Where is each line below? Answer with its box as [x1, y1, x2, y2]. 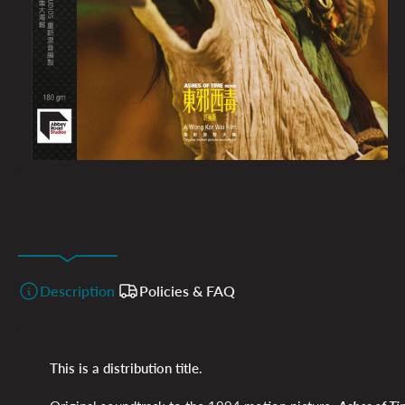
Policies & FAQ [138, 281, 235, 299]
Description [40, 281, 115, 299]
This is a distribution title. [50, 360, 202, 377]
